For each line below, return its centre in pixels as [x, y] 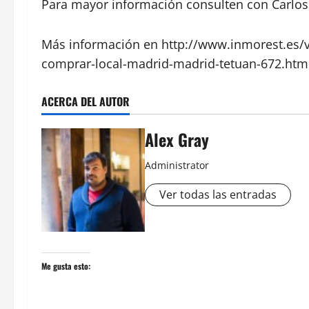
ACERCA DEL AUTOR [86, 101]
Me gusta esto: [66, 266]
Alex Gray [177, 139]
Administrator [177, 165]
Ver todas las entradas [218, 194]
